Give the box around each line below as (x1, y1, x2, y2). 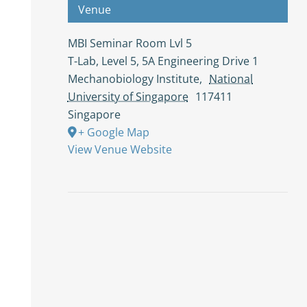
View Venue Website (67, 141, 172, 157)
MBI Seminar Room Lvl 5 (67, 35, 192, 51)
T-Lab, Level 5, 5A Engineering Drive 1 (67, 53, 258, 69)
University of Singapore (67, 88, 188, 104)
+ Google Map (77, 124, 149, 140)
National (209, 71, 254, 86)
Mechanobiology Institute (67, 71, 199, 86)
